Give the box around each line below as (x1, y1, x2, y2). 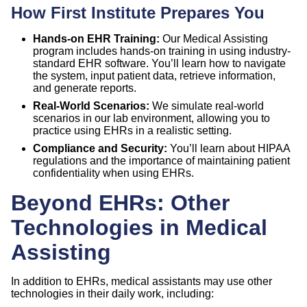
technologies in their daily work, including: (11, 287, 214, 299)
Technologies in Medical (11, 214, 267, 240)
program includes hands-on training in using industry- (33, 45, 291, 57)
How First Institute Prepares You (11, 3, 265, 22)
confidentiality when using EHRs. (33, 167, 194, 179)
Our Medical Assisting (160, 32, 268, 45)
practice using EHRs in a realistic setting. (33, 124, 232, 136)
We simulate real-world (149, 99, 264, 112)
